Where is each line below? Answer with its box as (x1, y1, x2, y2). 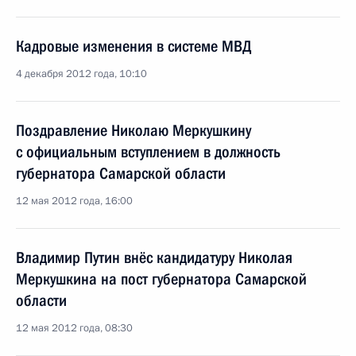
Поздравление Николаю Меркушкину (16, 121, 251, 140)
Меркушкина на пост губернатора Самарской (16, 269, 307, 288)
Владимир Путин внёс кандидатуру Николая (16, 248, 292, 267)
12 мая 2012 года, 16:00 (16, 194, 133, 208)
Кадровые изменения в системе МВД (16, 37, 252, 56)
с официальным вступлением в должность (16, 142, 281, 161)
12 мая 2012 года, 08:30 (16, 321, 133, 335)
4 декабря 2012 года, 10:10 (16, 67, 147, 81)
